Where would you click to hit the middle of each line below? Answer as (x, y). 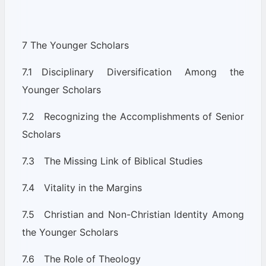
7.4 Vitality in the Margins (82, 188)
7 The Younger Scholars (75, 45)
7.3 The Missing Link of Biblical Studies (112, 161)
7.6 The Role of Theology (81, 259)
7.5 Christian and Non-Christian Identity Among (133, 214)
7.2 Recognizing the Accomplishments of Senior (133, 116)
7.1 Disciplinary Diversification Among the (133, 72)
